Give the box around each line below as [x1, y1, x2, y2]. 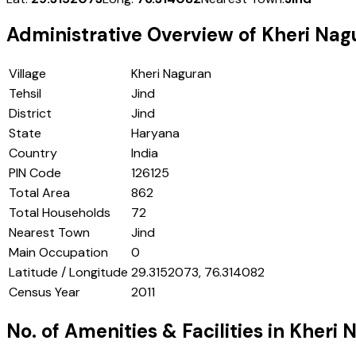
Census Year [9, 284, 80, 301]
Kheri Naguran [131, 65, 211, 83]
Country [9, 145, 57, 162]
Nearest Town [9, 224, 90, 242]
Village [9, 65, 46, 83]
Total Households [9, 204, 110, 222]
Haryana [131, 125, 180, 142]
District [9, 105, 52, 122]
